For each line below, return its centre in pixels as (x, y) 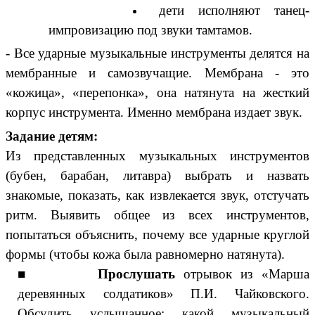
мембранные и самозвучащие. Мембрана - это (157, 73)
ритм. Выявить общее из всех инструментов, (157, 215)
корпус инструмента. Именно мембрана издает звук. (154, 112)
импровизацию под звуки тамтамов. (151, 30)
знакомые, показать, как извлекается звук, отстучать (157, 195)
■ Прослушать (101, 274)
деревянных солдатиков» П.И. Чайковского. (163, 294)
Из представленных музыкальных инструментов (157, 156)
